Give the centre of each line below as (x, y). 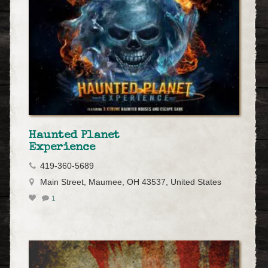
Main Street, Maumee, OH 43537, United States (131, 182)
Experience (62, 147)
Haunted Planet (74, 135)
